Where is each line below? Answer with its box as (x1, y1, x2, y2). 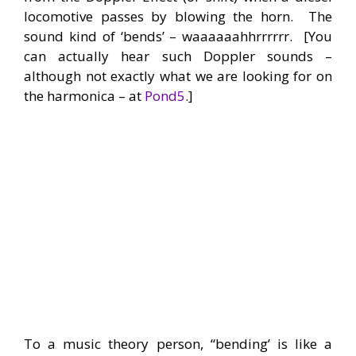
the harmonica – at (24, 87, 145, 106)
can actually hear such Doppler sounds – (24, 47, 332, 66)
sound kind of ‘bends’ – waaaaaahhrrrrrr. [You (24, 27, 332, 46)
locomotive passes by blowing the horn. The (24, 7, 332, 26)
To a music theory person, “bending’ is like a (24, 334, 332, 353)
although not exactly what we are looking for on (24, 67, 332, 86)
